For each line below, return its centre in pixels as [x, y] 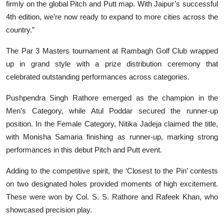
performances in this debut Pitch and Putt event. [84, 149]
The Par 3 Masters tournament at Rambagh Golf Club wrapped [112, 50]
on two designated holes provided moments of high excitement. [112, 183]
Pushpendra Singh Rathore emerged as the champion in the [112, 97]
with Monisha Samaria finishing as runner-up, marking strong [112, 136]
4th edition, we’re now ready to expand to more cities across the [112, 16]
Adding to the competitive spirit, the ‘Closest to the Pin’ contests [112, 170]
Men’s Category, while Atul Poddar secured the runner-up [112, 110]
